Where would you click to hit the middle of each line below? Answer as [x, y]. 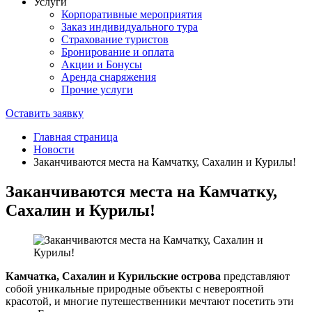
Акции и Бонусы [102, 64]
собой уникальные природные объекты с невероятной [135, 288]
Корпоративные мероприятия [132, 14]
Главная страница [76, 137]
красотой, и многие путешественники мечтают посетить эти [150, 301]
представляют [257, 276]
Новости [54, 149]
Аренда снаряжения [109, 77]
